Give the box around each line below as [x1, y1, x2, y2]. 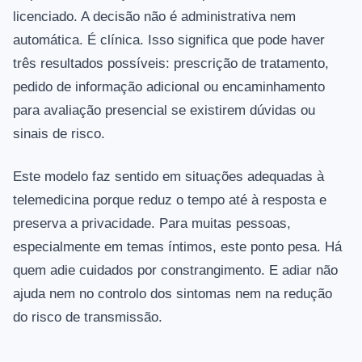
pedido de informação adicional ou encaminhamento [13, 79, 325, 95]
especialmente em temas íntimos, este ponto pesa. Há [13, 239, 342, 255]
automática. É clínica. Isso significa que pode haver [13, 32, 325, 48]
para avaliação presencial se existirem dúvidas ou [13, 103, 315, 119]
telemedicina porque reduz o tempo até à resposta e [13, 192, 326, 208]
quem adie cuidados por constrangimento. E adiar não [13, 263, 338, 279]
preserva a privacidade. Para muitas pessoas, [13, 216, 291, 232]
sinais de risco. [13, 126, 105, 142]
